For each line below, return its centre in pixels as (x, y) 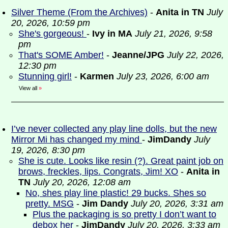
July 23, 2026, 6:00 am (163, 76)
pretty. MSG (50, 204)
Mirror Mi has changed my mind (77, 139)
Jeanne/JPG (138, 55)
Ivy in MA (112, 34)
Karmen (97, 76)
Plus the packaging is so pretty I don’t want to (124, 214)
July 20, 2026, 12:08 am (82, 182)
